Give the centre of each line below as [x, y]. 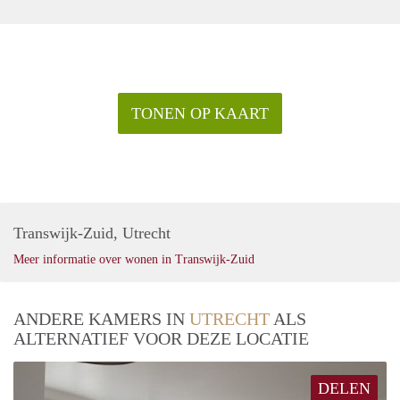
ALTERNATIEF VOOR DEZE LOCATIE [161, 338]
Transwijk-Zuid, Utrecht [92, 233]
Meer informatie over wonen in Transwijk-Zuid [134, 259]
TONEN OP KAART [200, 113]
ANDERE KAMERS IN [101, 318]
